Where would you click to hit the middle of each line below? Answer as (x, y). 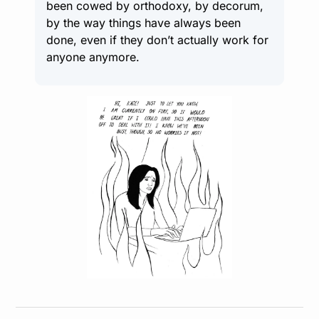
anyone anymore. (93, 57)
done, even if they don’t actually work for (157, 40)
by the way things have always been (143, 22)
